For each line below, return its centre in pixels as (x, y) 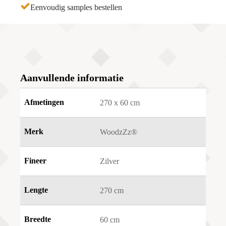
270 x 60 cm (120, 103)
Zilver (109, 161)
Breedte (38, 219)
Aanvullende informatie (72, 78)
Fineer (35, 161)
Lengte (36, 190)
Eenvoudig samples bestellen (76, 8)
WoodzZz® (119, 132)
